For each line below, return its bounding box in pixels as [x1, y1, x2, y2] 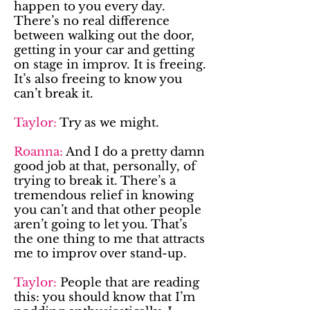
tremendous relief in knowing [14, 188, 194, 203]
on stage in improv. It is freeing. [14, 57, 206, 72]
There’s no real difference [14, 14, 170, 28]
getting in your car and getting [14, 43, 194, 57]
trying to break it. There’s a [14, 174, 176, 188]
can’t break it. [14, 86, 93, 101]
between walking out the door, [14, 28, 194, 43]
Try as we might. [60, 116, 159, 130]
